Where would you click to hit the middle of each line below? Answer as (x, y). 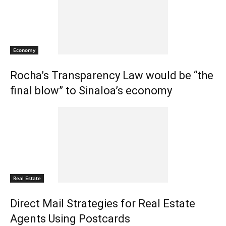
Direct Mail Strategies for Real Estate (103, 204)
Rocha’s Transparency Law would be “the (112, 76)
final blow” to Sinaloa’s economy (91, 91)
